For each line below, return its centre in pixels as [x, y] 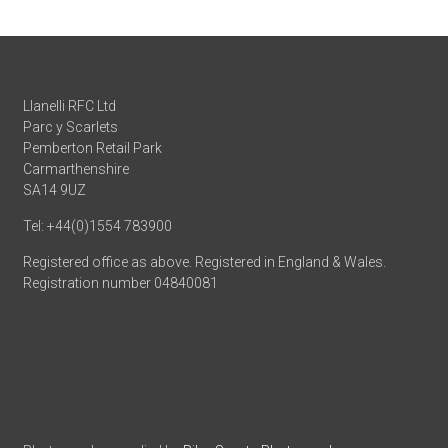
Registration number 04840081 [121, 283]
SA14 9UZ [55, 190]
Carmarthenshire [76, 169]
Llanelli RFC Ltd [70, 106]
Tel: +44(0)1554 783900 [98, 226]
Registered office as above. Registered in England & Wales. [205, 262]
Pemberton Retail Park [93, 148]
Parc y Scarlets [71, 127]
